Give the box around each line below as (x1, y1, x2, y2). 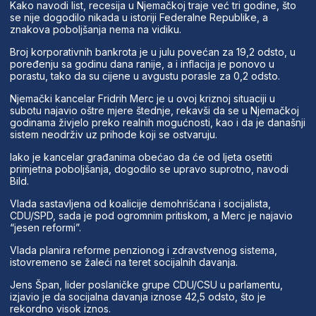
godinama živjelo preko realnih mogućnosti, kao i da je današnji (9, 116, 305, 128)
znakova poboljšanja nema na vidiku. (9, 23, 181, 35)
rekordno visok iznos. (9, 302, 111, 315)
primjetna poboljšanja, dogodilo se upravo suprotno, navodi (9, 162, 288, 175)
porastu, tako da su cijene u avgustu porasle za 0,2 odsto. (9, 69, 280, 82)
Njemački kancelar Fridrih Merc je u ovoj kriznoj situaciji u (9, 92, 275, 104)
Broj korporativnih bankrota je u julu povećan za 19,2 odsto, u (9, 45, 296, 58)
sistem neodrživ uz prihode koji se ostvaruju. (9, 128, 217, 140)
